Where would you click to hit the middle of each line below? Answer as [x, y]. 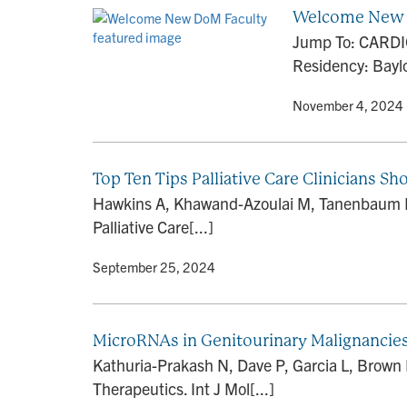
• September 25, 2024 [149, 267]
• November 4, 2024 [343, 105]
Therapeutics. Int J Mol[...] [184, 388]
